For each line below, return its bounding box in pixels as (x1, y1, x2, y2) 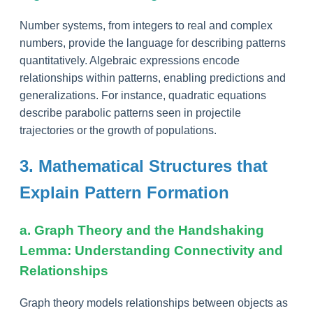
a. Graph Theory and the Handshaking (20, 222, 264, 238)
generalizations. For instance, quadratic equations (20, 89, 266, 102)
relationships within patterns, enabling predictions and (20, 72, 286, 85)
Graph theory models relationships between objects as (20, 296, 288, 309)
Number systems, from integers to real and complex (20, 20, 272, 32)
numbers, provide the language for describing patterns (20, 37, 286, 50)
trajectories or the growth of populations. (20, 124, 217, 137)
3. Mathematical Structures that (20, 156, 268, 176)
